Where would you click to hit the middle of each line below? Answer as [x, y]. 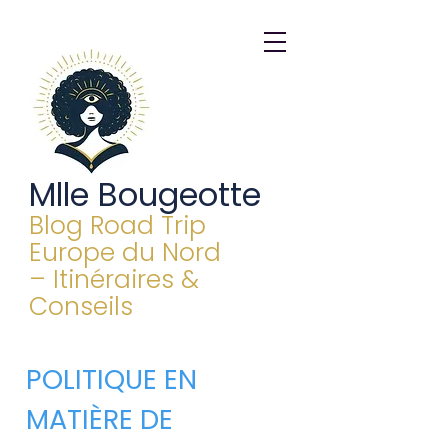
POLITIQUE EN [111, 379]
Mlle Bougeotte [145, 194]
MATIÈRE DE [99, 419]
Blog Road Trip [117, 225]
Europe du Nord [125, 252]
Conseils [81, 306]
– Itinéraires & [114, 279]
